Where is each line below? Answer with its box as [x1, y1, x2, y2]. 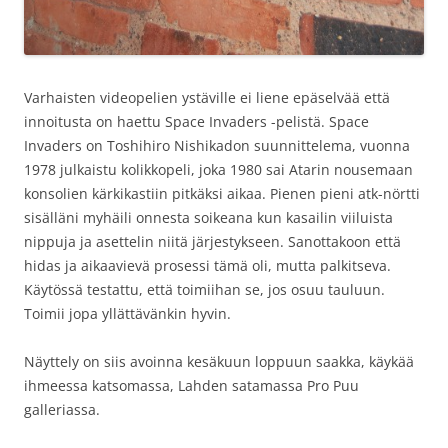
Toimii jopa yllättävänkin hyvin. [24, 303, 231, 323]
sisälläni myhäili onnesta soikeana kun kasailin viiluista [24, 207, 393, 227]
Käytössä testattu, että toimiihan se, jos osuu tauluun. [24, 279, 385, 299]
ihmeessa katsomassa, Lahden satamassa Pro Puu [24, 375, 359, 395]
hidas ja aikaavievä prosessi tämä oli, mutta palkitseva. [24, 255, 391, 275]
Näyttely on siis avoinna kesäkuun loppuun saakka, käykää [24, 351, 414, 371]
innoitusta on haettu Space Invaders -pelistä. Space [24, 111, 369, 131]
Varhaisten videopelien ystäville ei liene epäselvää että [24, 87, 390, 107]
